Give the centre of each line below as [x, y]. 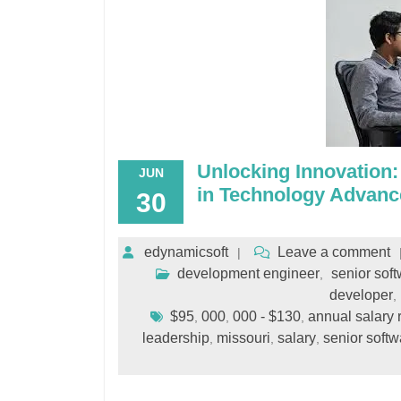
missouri [243, 338]
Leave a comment [334, 252]
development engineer [248, 273]
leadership [175, 338]
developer [361, 295]
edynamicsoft [186, 252]
